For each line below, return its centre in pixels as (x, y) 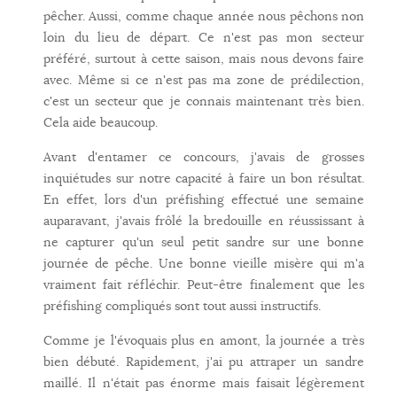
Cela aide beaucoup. (101, 123)
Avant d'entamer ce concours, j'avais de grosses (204, 157)
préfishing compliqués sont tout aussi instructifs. (182, 306)
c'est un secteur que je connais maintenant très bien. (204, 101)
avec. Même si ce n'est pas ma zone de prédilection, (204, 80)
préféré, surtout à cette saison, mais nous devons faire (204, 59)
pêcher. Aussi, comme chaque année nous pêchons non (204, 16)
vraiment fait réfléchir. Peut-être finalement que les (204, 285)
